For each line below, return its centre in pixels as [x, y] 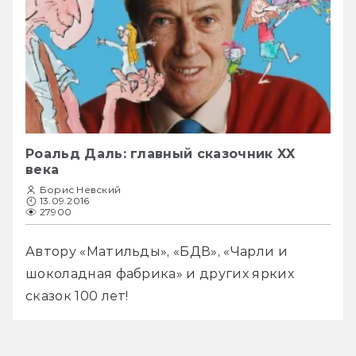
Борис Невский [81, 190]
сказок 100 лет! [77, 296]
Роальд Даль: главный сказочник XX [161, 154]
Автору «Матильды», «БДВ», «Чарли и [157, 252]
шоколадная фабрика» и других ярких [160, 274]
